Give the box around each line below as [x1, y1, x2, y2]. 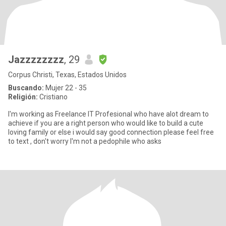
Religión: [8, 93, 38, 101]
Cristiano [38, 93, 68, 101]
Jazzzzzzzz [8, 53, 64, 66]
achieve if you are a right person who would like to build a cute [8, 119, 34, 127]
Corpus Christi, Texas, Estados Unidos [8, 71, 127, 79]
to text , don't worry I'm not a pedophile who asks [8, 137, 161, 145]
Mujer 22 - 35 [44, 84, 87, 92]
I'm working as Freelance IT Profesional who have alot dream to [8, 110, 88, 118]
